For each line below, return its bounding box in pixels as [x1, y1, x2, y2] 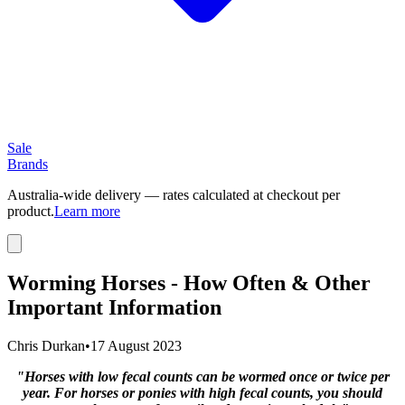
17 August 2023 [90, 337, 182, 353]
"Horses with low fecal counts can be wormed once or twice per [15, 368, 390, 384]
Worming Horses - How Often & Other [7, 270, 371, 295]
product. [7, 203, 54, 219]
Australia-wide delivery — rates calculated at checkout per [7, 187, 340, 202]
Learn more [54, 203, 120, 219]
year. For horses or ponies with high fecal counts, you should [23, 384, 382, 400]
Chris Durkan [7, 337, 85, 353]
